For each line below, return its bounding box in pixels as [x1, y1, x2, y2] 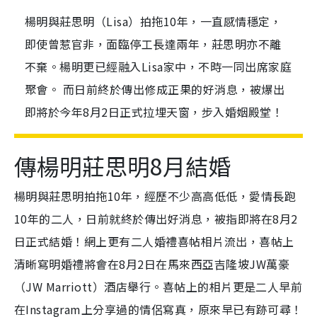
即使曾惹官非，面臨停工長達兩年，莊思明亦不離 [25, 35, 282, 53]
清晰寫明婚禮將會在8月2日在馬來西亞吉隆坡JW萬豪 [14, 255, 289, 273]
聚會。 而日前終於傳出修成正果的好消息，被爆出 [25, 81, 285, 98]
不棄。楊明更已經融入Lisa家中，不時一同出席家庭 [25, 58, 292, 76]
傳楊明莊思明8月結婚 [14, 149, 231, 183]
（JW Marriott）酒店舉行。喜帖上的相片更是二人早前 [14, 278, 303, 296]
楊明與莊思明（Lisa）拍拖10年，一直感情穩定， [25, 13, 282, 30]
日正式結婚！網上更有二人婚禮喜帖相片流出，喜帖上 [14, 233, 294, 250]
